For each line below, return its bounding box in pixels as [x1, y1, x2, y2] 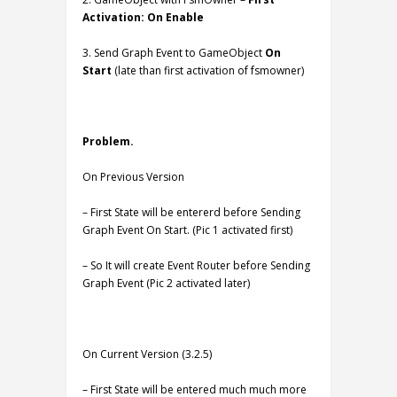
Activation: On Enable [82, 10, 204, 25]
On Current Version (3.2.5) [82, 346, 212, 362]
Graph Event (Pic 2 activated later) [82, 276, 250, 291]
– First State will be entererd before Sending [82, 205, 300, 220]
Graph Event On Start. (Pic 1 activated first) [82, 222, 292, 237]
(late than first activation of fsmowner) [114, 63, 304, 78]
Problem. [82, 134, 134, 149]
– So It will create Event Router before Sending [82, 258, 310, 273]
